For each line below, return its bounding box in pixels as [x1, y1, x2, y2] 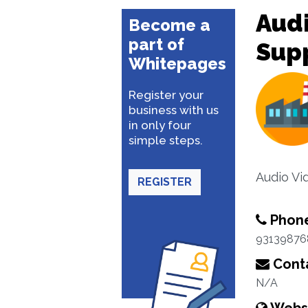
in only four [129, 118, 191, 132]
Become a [129, 15, 210, 35]
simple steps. [129, 133, 203, 147]
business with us [129, 103, 219, 117]
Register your [129, 88, 203, 102]
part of [129, 34, 184, 54]
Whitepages [129, 54, 226, 74]
